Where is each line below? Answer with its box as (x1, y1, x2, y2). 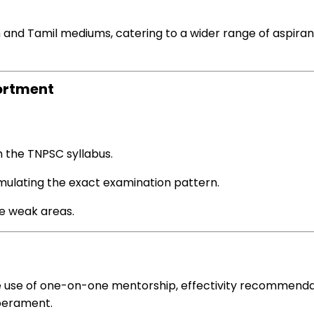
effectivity (181, 278, 237, 294)
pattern (174, 175, 217, 191)
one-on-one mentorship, (37, 278, 181, 294)
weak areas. (6, 203, 74, 219)
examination (103, 175, 171, 191)
